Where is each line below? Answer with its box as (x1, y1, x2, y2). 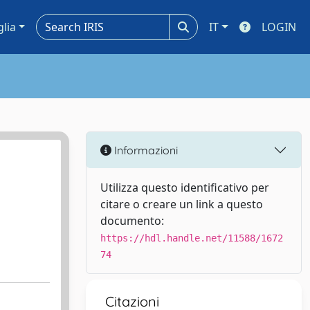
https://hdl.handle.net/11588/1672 (100, 232, 283, 244)
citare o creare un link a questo (100, 197, 263, 212)
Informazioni (111, 143, 178, 157)
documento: (100, 213, 164, 228)
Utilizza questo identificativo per (100, 180, 269, 195)
